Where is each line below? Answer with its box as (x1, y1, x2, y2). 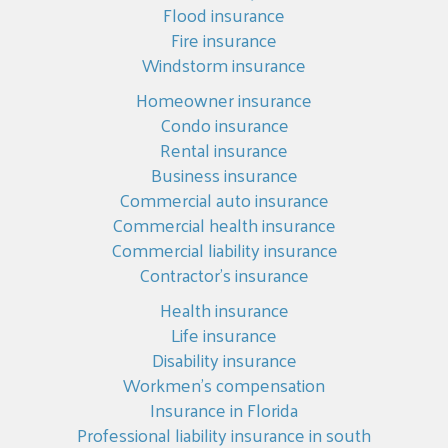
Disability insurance (151, 343, 297, 376)
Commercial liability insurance (110, 233, 338, 266)
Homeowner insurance (136, 83, 312, 116)
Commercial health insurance (112, 208, 336, 241)
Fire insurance (171, 23, 277, 56)
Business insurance (150, 158, 298, 191)
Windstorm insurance (142, 48, 306, 81)
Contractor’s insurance (139, 258, 309, 291)
